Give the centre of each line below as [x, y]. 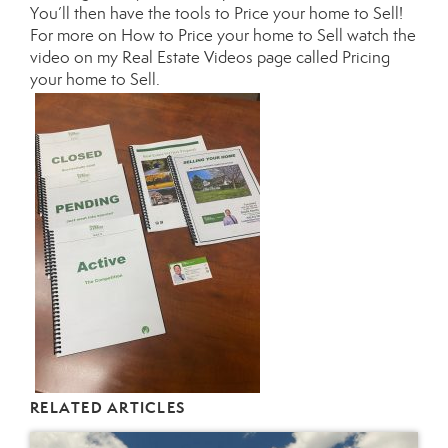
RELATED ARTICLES [108, 407]
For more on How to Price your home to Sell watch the [223, 35]
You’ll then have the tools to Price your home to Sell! [216, 13]
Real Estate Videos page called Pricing [256, 57]
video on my [76, 57]
